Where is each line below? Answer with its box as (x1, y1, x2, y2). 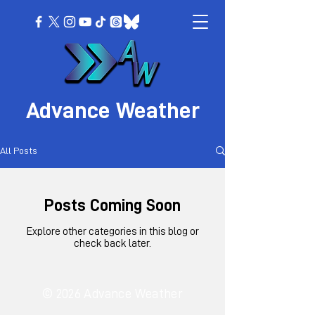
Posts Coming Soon (44, 197, 181, 214)
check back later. (74, 238, 151, 249)
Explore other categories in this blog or (26, 226, 199, 237)
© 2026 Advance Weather (41, 287, 184, 300)
